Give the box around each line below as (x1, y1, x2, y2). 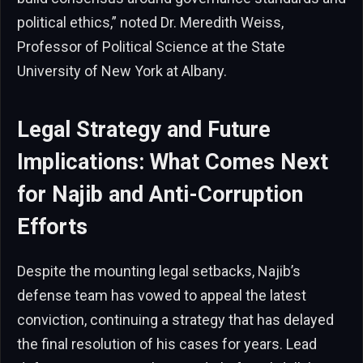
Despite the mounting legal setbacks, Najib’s (17, 263, 301, 280)
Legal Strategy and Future (17, 116, 271, 143)
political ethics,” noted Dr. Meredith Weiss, (17, 14, 284, 32)
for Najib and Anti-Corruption (17, 181, 303, 207)
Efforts (17, 213, 88, 240)
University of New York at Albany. (17, 62, 227, 80)
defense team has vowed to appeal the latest (17, 287, 306, 305)
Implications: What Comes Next (17, 148, 328, 175)
